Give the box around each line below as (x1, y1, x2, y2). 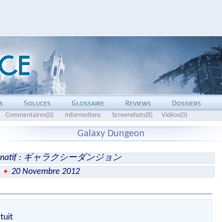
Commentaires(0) (5, 111, 54, 119)
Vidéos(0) (161, 111, 187, 119)
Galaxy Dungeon (77, 129, 145, 139)
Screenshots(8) (111, 111, 153, 119)
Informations (64, 111, 101, 119)
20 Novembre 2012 (11, 167, 80, 176)
